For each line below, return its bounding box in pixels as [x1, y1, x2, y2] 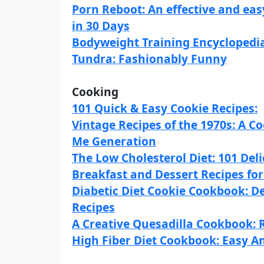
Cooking [72, 84, 118, 100]
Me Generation [72, 133, 156, 149]
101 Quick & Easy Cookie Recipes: [72, 100, 258, 116]
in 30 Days [72, 18, 130, 34]
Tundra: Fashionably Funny [72, 51, 227, 67]
